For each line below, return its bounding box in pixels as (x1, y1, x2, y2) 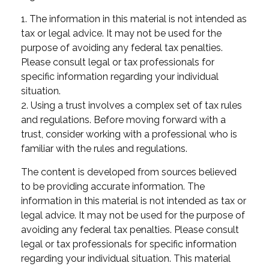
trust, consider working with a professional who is (21, 128, 237, 140)
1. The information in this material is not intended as (21, 13, 247, 25)
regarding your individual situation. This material (21, 252, 231, 264)
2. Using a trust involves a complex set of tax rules (21, 99, 242, 111)
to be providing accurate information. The (21, 180, 205, 192)
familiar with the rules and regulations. (21, 142, 187, 154)
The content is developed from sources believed (21, 166, 237, 178)
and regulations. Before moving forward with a (21, 113, 226, 125)
